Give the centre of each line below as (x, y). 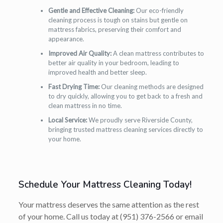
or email (188, 216)
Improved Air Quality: (80, 53)
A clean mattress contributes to (158, 53)
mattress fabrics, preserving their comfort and (114, 29)
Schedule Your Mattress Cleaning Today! (105, 184)
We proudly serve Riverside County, (140, 120)
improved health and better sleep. (97, 72)
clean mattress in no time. (85, 105)
